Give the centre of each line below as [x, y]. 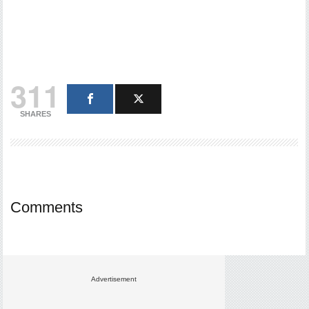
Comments [47, 207]
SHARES [35, 114]
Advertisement [114, 279]
